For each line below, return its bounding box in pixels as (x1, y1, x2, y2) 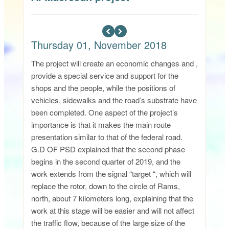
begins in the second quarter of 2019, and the (31, 156, 180, 167)
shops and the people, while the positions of (31, 82, 175, 94)
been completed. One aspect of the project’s (31, 107, 178, 118)
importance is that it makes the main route (31, 119, 171, 130)
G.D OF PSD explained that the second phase (31, 144, 185, 155)
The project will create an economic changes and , (31, 58, 198, 69)
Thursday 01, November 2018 (31, 37, 167, 53)
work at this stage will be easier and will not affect (31, 205, 194, 216)
